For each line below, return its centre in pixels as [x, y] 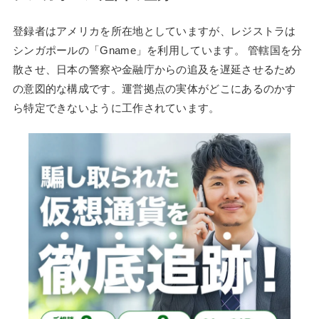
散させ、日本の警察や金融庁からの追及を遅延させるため [154, 69]
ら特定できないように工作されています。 [116, 108]
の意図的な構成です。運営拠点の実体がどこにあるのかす [154, 88]
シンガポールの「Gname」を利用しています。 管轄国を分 [157, 50]
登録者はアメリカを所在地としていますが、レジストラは [154, 31]
